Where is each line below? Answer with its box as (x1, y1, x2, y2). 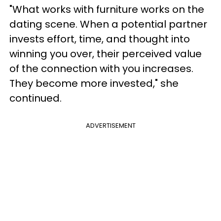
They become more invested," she (9, 76, 179, 91)
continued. (9, 91, 64, 106)
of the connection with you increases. (9, 62, 193, 76)
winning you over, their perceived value (9, 47, 202, 61)
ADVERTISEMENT (85, 121, 136, 131)
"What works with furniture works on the (9, 2, 204, 17)
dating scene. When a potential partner (9, 17, 207, 32)
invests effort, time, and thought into (9, 32, 190, 46)
